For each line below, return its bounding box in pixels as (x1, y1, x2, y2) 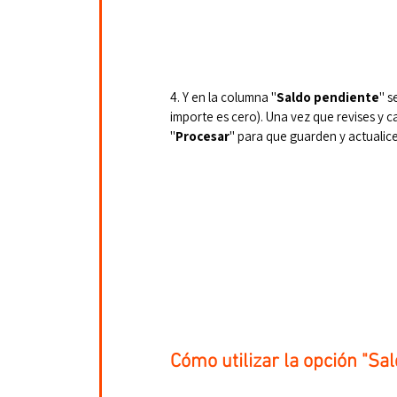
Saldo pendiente (276, 88, 379, 105)
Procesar (175, 127, 230, 144)
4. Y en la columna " (170, 88, 276, 105)
